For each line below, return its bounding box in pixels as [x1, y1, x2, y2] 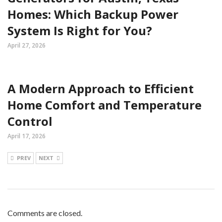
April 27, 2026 [7, 41, 46, 50]
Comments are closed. [7, 208, 82, 218]
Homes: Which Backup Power [7, 6, 178, 22]
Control [7, 113, 53, 129]
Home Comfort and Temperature [7, 97, 202, 113]
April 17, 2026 [7, 132, 46, 140]
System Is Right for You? [7, 22, 152, 39]
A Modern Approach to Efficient [7, 80, 194, 97]
